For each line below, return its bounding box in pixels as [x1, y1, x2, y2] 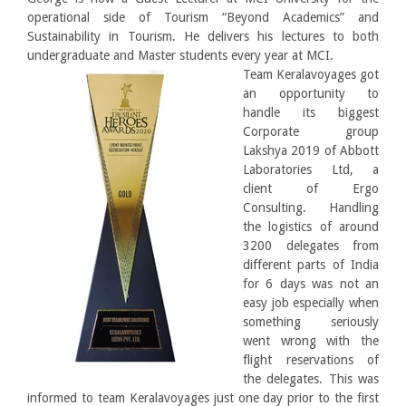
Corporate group [243, 124, 379, 139]
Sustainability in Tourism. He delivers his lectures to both [27, 29, 379, 43]
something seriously [243, 314, 379, 329]
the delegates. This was [243, 372, 379, 386]
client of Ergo [243, 181, 379, 196]
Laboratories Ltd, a [243, 162, 379, 177]
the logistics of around [243, 219, 379, 234]
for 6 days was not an [243, 276, 379, 291]
